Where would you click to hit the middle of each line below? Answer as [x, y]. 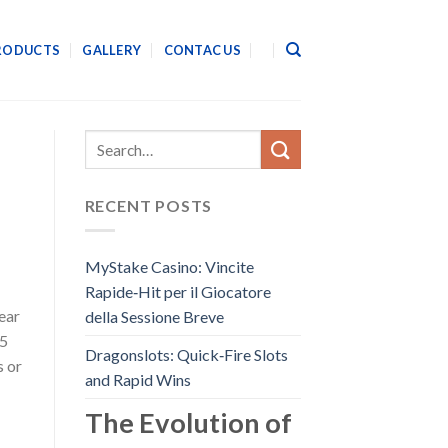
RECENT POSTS [148, 205]
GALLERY [112, 50]
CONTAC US [202, 50]
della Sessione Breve [154, 316]
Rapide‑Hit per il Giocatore [177, 291]
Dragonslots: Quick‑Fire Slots [186, 354]
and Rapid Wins [137, 379]
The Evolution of [188, 422]
